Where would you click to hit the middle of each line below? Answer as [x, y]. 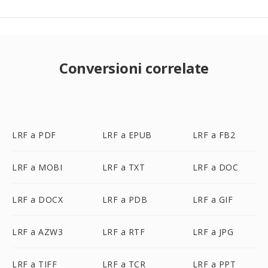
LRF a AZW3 [37, 232]
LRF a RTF [124, 232]
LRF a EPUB [127, 135]
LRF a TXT [124, 167]
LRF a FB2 [214, 135]
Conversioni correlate [134, 68]
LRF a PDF [34, 135]
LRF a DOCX [37, 200]
